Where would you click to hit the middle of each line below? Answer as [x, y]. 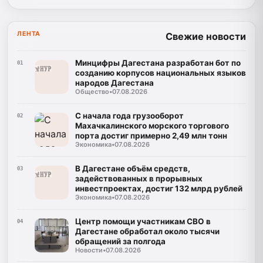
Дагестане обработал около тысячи [147, 231]
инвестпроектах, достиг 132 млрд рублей [159, 189]
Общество [92, 92]
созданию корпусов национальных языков [160, 73]
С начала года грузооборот [129, 116]
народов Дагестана [114, 83]
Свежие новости [206, 37]
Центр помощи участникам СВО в [143, 221]
